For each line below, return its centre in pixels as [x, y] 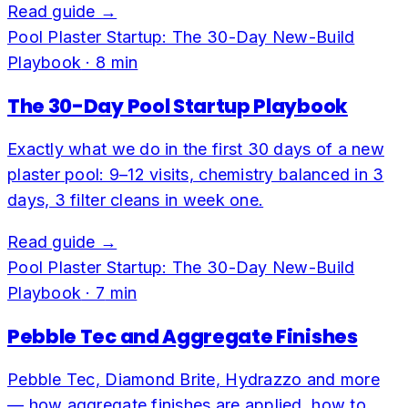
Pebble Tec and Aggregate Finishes [183, 337]
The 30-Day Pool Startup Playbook [178, 106]
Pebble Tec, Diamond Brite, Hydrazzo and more [194, 380]
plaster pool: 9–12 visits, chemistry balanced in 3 [196, 174]
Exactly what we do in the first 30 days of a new [196, 148]
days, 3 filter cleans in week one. [136, 199]
